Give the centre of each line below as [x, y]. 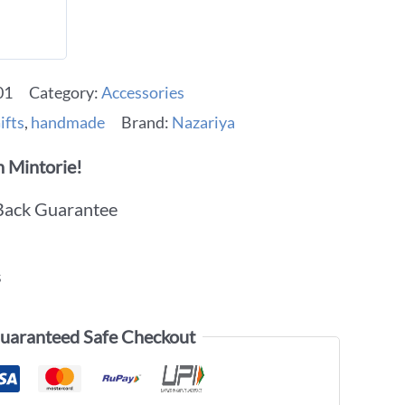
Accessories [143, 92]
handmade [68, 122]
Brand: [146, 122]
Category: [65, 92]
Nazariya [203, 122]
